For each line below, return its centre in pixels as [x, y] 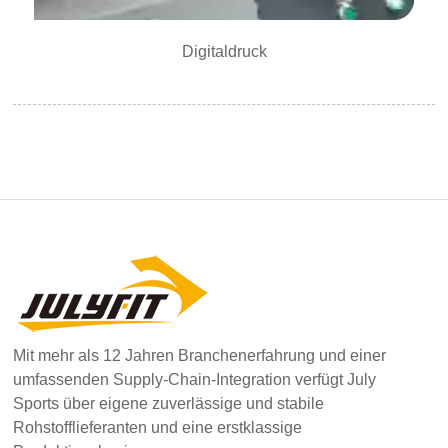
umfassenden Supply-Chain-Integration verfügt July [195, 380]
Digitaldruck [224, 51]
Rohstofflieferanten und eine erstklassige [158, 428]
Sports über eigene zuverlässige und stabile [169, 404]
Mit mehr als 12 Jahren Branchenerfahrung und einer [200, 356]
